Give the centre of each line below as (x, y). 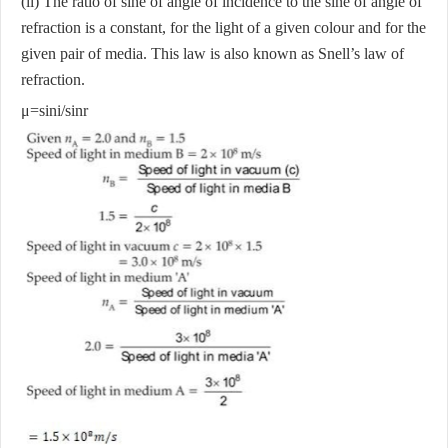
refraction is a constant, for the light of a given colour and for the (223, 27)
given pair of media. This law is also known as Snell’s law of (212, 53)
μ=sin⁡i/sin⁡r (54, 110)
